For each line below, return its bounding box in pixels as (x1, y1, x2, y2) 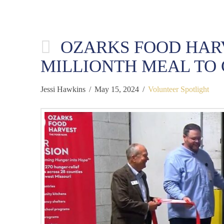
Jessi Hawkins (40, 85, 85, 94)
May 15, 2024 (94, 85, 139, 94)
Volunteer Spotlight (148, 85, 209, 94)
